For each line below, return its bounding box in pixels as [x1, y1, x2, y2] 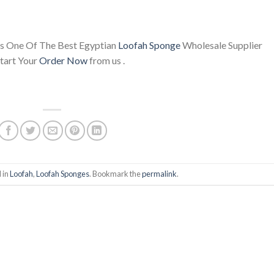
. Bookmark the [89, 169, 142, 179]
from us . [87, 54, 125, 67]
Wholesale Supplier [180, 39, 262, 51]
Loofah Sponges [35, 169, 89, 179]
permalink [141, 169, 177, 179]
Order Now [39, 54, 87, 67]
